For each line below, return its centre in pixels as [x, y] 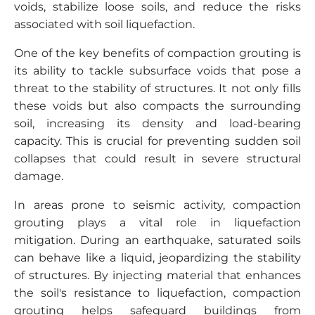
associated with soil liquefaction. [104, 24]
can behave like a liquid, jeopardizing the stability [157, 258]
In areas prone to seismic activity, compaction [157, 205]
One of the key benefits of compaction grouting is [157, 53]
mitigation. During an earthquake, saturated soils [157, 240]
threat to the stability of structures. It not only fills [157, 88]
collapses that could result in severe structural [157, 159]
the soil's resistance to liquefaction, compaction [157, 293]
